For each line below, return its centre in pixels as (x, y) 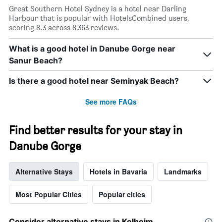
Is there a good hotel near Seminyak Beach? (94, 81)
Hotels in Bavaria (118, 172)
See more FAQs (111, 102)
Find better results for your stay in (96, 130)
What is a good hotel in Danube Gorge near (92, 49)
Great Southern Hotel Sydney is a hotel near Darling (98, 9)
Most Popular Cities (49, 194)
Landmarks (183, 172)
